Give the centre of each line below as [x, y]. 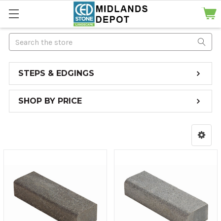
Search [21, 39]
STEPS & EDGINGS [56, 73]
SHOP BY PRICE [50, 101]
